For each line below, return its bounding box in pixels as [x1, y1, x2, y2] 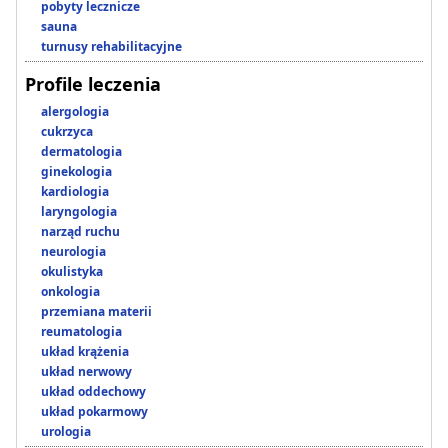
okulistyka [41, 263, 103, 281]
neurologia [41, 243, 106, 261]
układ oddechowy [41, 383, 146, 401]
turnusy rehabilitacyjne [41, 38, 182, 56]
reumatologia [41, 323, 122, 341]
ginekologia [41, 163, 112, 181]
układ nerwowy [41, 363, 132, 381]
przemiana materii [41, 303, 152, 321]
